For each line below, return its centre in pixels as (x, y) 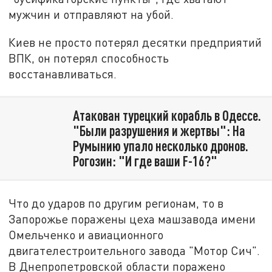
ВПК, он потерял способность (89, 58)
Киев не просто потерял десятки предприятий (135, 42)
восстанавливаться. (63, 73)
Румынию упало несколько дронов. (160, 146)
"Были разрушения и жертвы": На (159, 131)
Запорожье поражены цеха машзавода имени (132, 219)
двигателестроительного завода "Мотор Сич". (134, 250)
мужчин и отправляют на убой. (91, 14)
